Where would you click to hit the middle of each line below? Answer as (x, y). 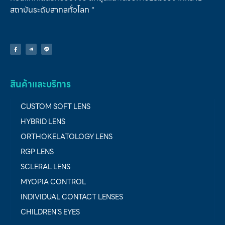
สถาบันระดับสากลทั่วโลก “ (52, 10)
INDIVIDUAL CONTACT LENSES (72, 197)
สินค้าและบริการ (40, 84)
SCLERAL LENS (45, 166)
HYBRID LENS (43, 121)
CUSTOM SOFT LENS (55, 106)
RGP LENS (37, 151)
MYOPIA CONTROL (53, 182)
